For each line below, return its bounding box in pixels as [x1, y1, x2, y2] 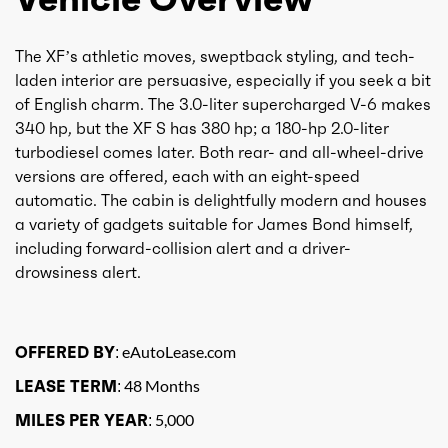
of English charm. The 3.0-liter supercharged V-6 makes [15, 93, 431, 114]
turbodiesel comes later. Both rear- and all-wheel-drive [15, 141, 424, 162]
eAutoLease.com [119, 341, 236, 361]
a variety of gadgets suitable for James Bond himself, [15, 213, 413, 234]
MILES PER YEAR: [15, 409, 152, 430]
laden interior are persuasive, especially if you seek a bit [15, 69, 431, 90]
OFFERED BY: [15, 341, 119, 362]
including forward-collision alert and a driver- [15, 237, 351, 258]
